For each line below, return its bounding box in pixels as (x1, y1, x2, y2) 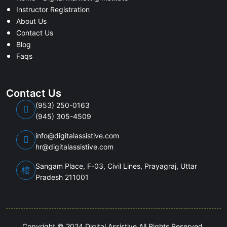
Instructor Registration (16, 5, 90, 14)
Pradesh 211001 (35, 173, 89, 181)
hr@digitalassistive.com (35, 142, 113, 151)
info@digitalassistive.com (35, 131, 119, 140)
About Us (16, 17, 47, 25)
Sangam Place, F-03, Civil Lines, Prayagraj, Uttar (35, 162, 197, 170)
